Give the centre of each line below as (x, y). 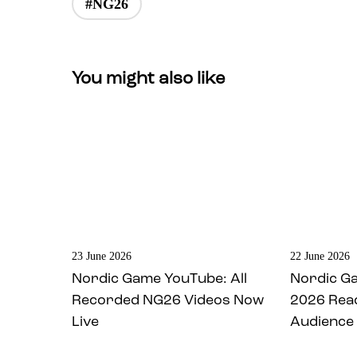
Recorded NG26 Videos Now (168, 301)
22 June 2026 (320, 257)
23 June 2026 (102, 257)
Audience (322, 322)
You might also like (148, 78)
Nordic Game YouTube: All (159, 279)
